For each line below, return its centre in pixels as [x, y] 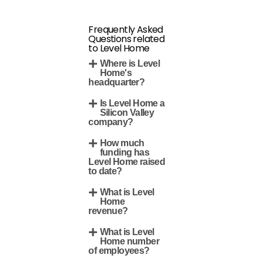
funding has [125, 152]
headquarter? [117, 82]
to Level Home [119, 48]
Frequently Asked [126, 30]
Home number [130, 241]
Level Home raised [127, 162]
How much [122, 143]
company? [111, 122]
